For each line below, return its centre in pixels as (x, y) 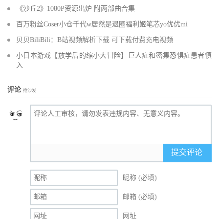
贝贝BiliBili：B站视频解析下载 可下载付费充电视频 (95, 40)
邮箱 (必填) (140, 197)
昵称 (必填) (140, 178)
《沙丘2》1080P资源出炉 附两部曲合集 (76, 9)
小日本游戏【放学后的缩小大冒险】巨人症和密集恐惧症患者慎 (114, 56)
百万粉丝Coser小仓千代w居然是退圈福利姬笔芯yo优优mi (102, 24)
